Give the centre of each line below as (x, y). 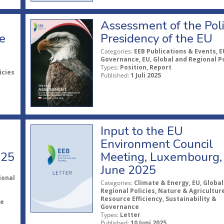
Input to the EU (141, 131)
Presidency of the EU (156, 38)
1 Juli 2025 (145, 75)
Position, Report (145, 67)
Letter (130, 214)
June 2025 (128, 170)
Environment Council (156, 144)
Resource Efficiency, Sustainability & (158, 198)
